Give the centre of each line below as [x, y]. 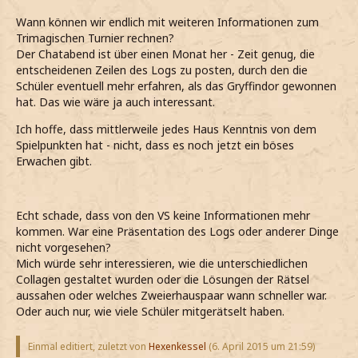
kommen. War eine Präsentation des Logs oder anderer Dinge [177, 232]
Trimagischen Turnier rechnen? [95, 38]
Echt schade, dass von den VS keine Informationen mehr [163, 216]
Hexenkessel [177, 347]
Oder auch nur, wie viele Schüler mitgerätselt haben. [150, 312]
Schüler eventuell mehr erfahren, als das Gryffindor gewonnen [176, 86]
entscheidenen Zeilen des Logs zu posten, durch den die [162, 70]
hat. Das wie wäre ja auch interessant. [115, 102]
